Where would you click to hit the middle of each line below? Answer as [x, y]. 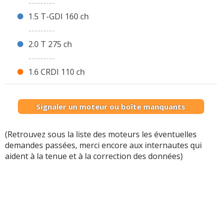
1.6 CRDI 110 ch [56, 72]
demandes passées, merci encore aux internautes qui [103, 145]
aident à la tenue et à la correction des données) [94, 156]
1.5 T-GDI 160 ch [58, 17]
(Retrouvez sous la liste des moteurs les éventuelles [101, 135]
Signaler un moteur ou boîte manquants [111, 107]
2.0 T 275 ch [50, 44]
